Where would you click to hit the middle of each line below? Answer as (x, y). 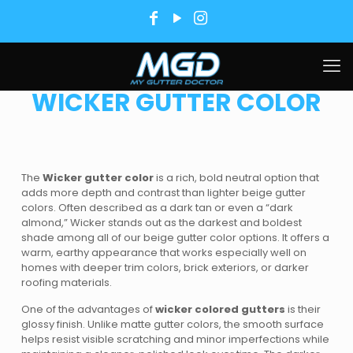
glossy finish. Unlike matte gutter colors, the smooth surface (173, 324)
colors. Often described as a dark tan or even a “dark (158, 208)
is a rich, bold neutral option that (237, 178)
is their (303, 309)
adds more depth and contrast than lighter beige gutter (164, 193)
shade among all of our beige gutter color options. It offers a (176, 238)
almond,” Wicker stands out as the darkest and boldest (162, 223)
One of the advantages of (89, 309)
